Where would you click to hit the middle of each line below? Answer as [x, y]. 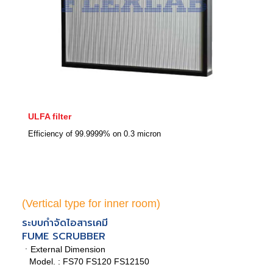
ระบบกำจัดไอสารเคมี [65, 223]
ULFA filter [50, 117]
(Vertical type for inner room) [91, 204]
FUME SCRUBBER [64, 236]
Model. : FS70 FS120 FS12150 [86, 261]
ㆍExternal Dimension [64, 249]
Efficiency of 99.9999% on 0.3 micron [94, 133]
